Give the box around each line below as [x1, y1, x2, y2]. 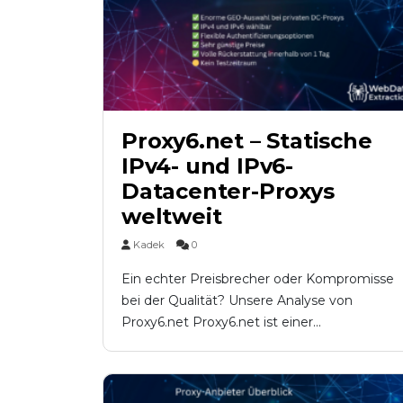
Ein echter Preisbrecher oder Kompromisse [121, 270, 394, 287]
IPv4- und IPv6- [121, 152, 294, 179]
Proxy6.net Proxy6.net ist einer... [121, 313, 321, 330]
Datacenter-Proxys [121, 177, 335, 204]
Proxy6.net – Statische [121, 127, 372, 154]
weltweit [121, 202, 222, 229]
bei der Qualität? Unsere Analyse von [121, 291, 353, 309]
